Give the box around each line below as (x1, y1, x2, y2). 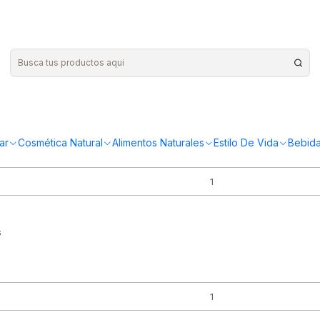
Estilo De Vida (214, 136, 279, 149)
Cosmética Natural (18, 136, 103, 149)
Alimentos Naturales (112, 136, 204, 149)
